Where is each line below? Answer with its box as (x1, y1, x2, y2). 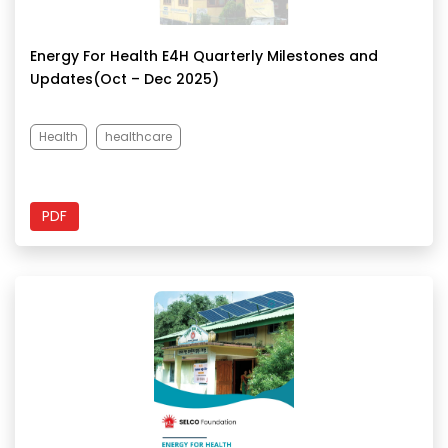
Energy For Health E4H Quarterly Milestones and (30, 46, 378, 66)
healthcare (105, 128, 172, 145)
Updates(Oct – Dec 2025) (30, 69, 219, 89)
